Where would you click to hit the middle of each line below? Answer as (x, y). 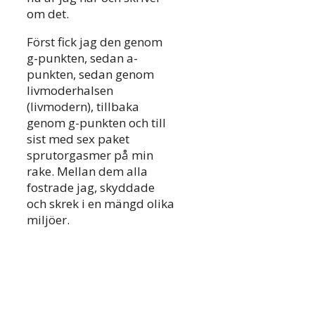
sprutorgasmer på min (90, 155)
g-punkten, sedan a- (82, 58)
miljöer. (48, 220)
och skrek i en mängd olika (101, 204)
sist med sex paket (78, 139)
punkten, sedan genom (90, 75)
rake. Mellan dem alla (87, 172)
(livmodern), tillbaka (83, 107)
